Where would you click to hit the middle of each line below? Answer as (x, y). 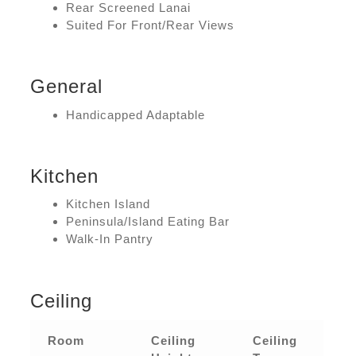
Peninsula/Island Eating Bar (148, 222)
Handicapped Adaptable (136, 114)
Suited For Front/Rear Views (151, 25)
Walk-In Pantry (110, 239)
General (67, 87)
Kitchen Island (108, 204)
